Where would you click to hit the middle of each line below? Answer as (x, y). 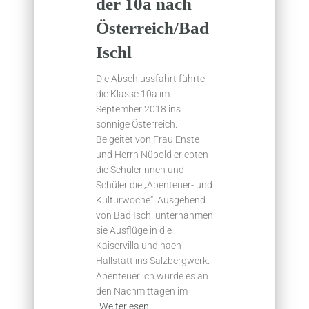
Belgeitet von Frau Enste (148, 140)
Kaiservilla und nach (139, 246)
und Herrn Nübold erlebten (152, 155)
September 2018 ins (138, 109)
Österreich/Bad (152, 28)
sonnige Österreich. (137, 124)
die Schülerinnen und (140, 170)
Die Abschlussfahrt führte (150, 79)
